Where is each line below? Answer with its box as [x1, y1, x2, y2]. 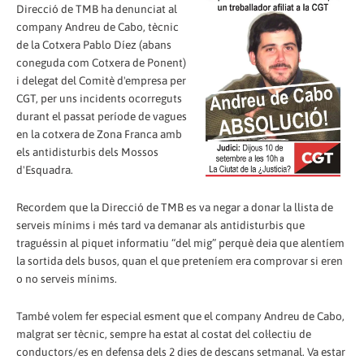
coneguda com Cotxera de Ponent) [16, 55, 186, 69]
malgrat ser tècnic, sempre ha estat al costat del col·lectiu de [16, 327, 311, 340]
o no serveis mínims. [16, 271, 117, 285]
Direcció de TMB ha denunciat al [16, 2, 177, 15]
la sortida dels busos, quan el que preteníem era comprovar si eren [16, 253, 343, 267]
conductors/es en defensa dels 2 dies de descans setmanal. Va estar [16, 344, 345, 358]
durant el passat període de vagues [16, 109, 187, 123]
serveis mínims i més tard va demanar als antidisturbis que [16, 218, 305, 232]
